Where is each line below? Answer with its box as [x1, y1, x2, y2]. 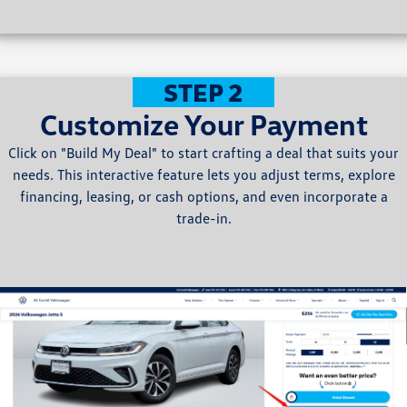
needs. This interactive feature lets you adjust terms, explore [12, 164, 395, 184]
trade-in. [175, 208, 232, 227]
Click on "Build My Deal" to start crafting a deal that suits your [8, 143, 399, 162]
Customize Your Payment [39, 105, 368, 142]
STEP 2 [163, 75, 243, 107]
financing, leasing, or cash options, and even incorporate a [19, 186, 388, 205]
